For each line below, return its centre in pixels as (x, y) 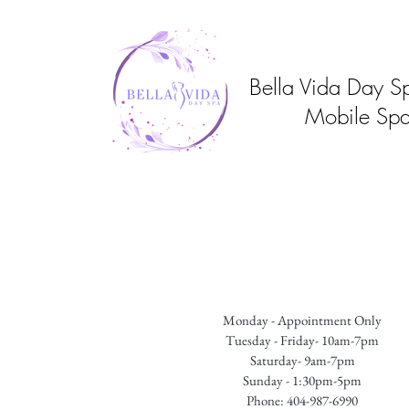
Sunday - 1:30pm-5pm (302, 380)
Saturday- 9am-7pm (302, 360)
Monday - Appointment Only (302, 320)
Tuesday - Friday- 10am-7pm (302, 340)
